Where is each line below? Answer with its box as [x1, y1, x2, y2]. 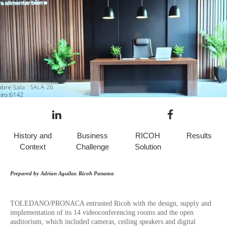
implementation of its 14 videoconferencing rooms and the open [10, 209, 194, 216]
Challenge [75, 142, 109, 151]
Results [186, 131, 212, 140]
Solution [134, 142, 161, 151]
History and [13, 131, 52, 140]
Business [77, 131, 108, 140]
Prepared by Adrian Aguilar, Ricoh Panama [10, 170, 114, 177]
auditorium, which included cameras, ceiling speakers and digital [10, 218, 196, 225]
